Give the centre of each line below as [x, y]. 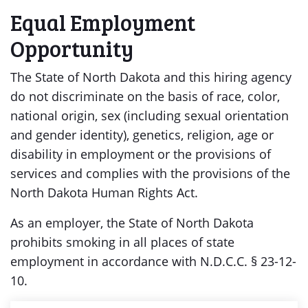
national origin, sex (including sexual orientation [150, 115]
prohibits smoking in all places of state [122, 242]
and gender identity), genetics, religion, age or [142, 135]
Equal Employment [103, 22]
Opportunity [72, 48]
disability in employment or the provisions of [141, 154]
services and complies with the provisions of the [150, 173]
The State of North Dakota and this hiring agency [151, 77]
